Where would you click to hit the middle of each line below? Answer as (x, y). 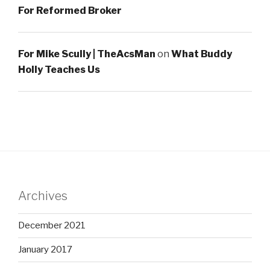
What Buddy (202, 54)
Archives (43, 196)
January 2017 (45, 250)
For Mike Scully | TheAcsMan (87, 54)
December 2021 (52, 226)
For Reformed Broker (70, 10)
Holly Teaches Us (59, 69)
